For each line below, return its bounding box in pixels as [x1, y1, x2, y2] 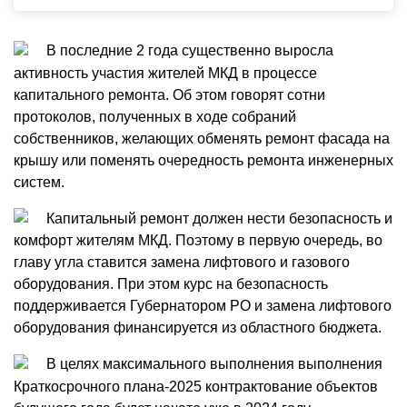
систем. [14, 174, 65, 190]
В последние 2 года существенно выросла [43, 42, 333, 58]
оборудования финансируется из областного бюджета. [14, 320, 382, 336]
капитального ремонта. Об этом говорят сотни [14, 86, 325, 103]
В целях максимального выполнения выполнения [43, 356, 382, 372]
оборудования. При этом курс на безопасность [14, 276, 328, 293]
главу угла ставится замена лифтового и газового [14, 254, 350, 271]
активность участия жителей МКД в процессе [14, 65, 317, 81]
